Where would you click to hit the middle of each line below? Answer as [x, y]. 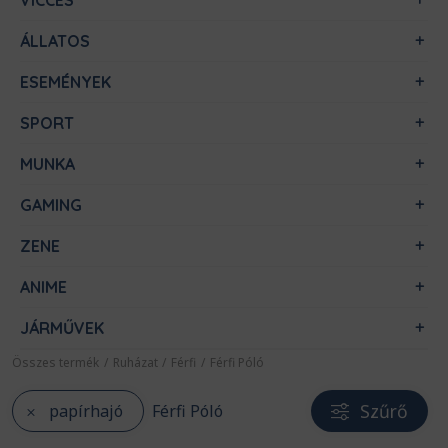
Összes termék [55, 362]
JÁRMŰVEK [62, 328]
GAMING [51, 205]
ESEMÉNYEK [65, 82]
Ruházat [135, 362]
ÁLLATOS [55, 41]
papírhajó [86, 410]
